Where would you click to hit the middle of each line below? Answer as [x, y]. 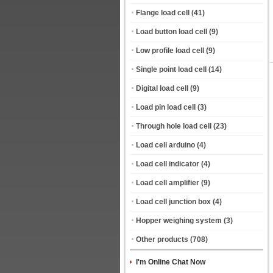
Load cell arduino [165, 145]
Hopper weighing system [179, 221]
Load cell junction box [173, 202]
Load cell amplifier [168, 183]
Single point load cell [171, 69]
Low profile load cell [170, 51]
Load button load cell [172, 32]
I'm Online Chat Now [171, 262]
